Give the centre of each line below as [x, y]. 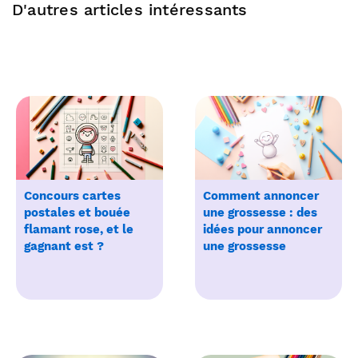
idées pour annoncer [263, 230]
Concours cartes [72, 196]
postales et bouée [77, 213]
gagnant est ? [64, 247]
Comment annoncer [261, 196]
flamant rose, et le [79, 230]
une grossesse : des [260, 213]
